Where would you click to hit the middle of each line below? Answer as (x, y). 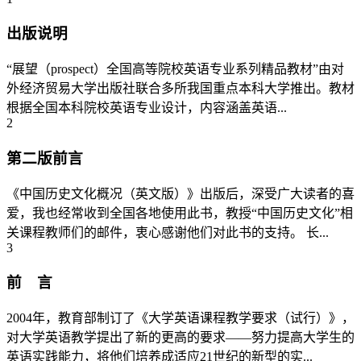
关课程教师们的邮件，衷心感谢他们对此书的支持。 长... (168, 232)
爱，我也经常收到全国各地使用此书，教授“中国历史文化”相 (180, 213)
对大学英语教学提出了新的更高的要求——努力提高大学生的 (180, 338)
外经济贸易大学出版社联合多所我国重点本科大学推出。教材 (180, 89)
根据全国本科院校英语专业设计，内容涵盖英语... (147, 108)
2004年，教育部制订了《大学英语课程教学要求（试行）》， (180, 318)
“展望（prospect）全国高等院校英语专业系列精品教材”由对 (175, 69)
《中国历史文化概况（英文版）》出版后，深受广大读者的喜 (180, 193)
